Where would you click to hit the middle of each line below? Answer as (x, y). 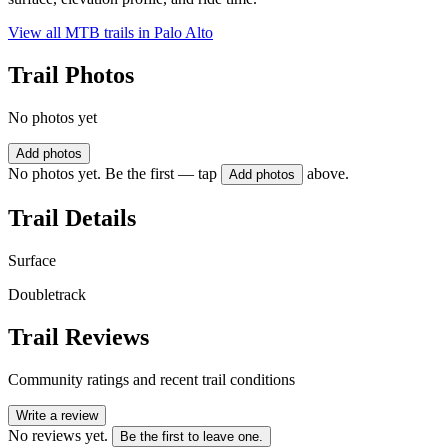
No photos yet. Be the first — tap (112, 174)
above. (328, 174)
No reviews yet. (58, 435)
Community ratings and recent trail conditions (151, 379)
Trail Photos (71, 75)
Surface (32, 260)
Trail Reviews (78, 336)
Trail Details (72, 217)
